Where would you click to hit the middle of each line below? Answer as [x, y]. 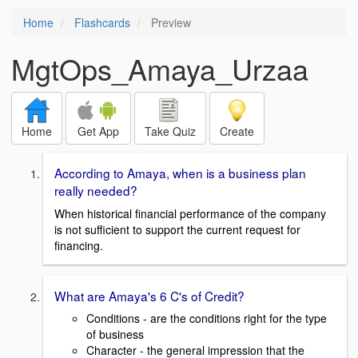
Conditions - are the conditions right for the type [207, 318]
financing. [79, 245]
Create [237, 131]
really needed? [96, 190]
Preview [169, 22]
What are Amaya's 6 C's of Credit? [149, 295]
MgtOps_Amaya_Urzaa [160, 68]
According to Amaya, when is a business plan [180, 173]
